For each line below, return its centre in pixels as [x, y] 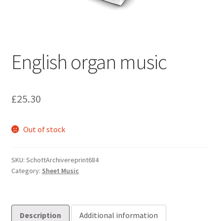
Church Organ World [55, 46]
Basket [32, 19]
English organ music [89, 62]
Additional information [118, 215]
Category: [26, 170]
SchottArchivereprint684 [62, 160]
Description [40, 215]
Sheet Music [60, 170]
